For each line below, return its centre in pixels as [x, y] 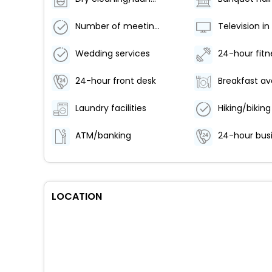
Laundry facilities [111, 108]
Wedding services [113, 53]
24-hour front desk [116, 80]
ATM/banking [103, 135]
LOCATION [77, 196]
